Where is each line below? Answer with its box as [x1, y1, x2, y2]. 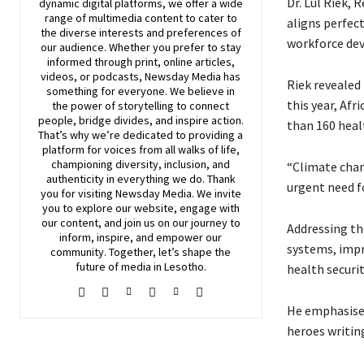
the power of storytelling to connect [52, 98, 230, 114]
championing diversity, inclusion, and [51, 157, 231, 172]
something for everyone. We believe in [46, 84, 236, 99]
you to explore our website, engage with [41, 201, 240, 216]
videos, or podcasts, [41, 69, 145, 84]
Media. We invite [159, 186, 241, 201]
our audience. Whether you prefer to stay [40, 40, 241, 55]
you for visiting [40, 186, 115, 201]
